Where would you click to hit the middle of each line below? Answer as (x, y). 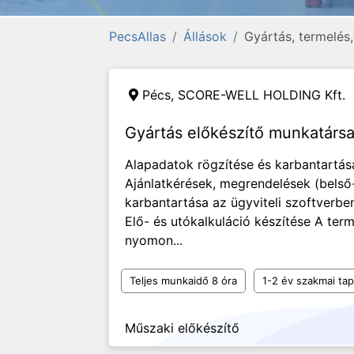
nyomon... (154, 240)
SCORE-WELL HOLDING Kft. (262, 95)
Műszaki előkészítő (182, 328)
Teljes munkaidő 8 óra (183, 281)
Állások (205, 36)
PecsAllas (137, 36)
